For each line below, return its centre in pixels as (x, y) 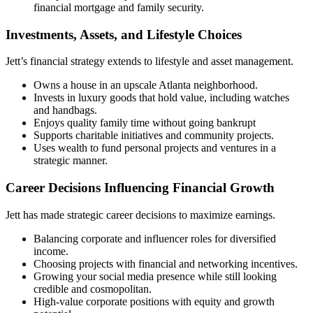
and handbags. (65, 110)
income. (51, 251)
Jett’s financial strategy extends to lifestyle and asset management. (150, 61)
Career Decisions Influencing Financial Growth (140, 187)
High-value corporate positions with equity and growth (154, 301)
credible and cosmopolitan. (93, 289)
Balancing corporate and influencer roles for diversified (155, 238)
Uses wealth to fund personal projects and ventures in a (155, 148)
